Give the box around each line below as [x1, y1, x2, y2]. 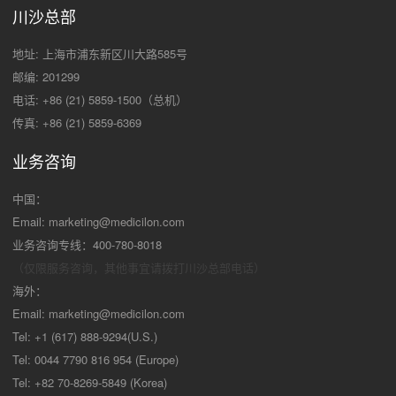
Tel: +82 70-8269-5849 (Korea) [12, 373, 167, 391]
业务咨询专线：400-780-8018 [12, 235, 162, 253]
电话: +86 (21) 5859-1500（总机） [12, 90, 187, 108]
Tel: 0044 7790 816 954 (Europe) [12, 350, 179, 368]
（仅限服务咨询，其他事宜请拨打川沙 [12, 258, 208, 276]
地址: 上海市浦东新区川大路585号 [12, 44, 187, 62]
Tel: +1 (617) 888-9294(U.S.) [12, 327, 157, 345]
